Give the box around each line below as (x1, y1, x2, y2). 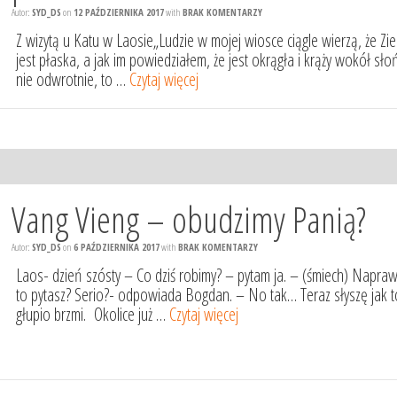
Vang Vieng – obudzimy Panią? (12, 195, 367, 245)
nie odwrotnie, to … (16, 67, 130, 91)
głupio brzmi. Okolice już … (16, 302, 170, 327)
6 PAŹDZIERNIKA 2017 (74, 240, 160, 254)
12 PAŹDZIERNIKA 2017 (74, 5, 165, 19)
